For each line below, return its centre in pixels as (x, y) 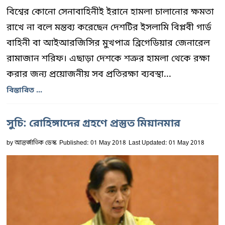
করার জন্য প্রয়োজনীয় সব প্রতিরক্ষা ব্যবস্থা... (89, 74)
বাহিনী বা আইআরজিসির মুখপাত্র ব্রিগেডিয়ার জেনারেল (108, 43)
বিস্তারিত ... (24, 90)
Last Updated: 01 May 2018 (166, 143)
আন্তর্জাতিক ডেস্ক (36, 143)
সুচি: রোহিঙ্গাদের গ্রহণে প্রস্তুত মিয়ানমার (93, 124)
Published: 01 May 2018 (93, 143)
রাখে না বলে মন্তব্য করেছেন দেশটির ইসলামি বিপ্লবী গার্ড (109, 27)
